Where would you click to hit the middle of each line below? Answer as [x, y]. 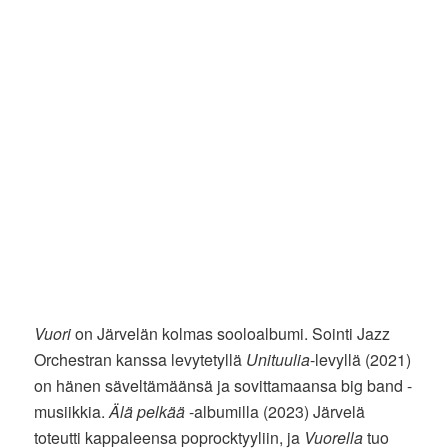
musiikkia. [72, 411]
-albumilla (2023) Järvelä [275, 411]
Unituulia [278, 359]
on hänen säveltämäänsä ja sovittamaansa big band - [223, 385]
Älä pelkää [147, 411]
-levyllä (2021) [361, 359]
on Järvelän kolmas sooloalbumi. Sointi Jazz [231, 333]
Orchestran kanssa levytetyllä [140, 359]
